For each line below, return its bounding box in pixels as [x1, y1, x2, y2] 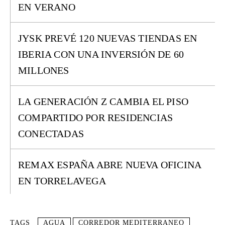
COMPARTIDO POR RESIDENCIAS [18, 112, 173, 123]
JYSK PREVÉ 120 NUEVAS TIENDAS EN [18, 33, 197, 44]
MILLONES [18, 65, 69, 76]
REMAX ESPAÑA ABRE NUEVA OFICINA [18, 159, 202, 170]
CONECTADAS [18, 128, 84, 139]
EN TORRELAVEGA [18, 175, 106, 186]
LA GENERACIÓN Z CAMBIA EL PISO [18, 96, 189, 107]
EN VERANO [18, 2, 75, 13]
